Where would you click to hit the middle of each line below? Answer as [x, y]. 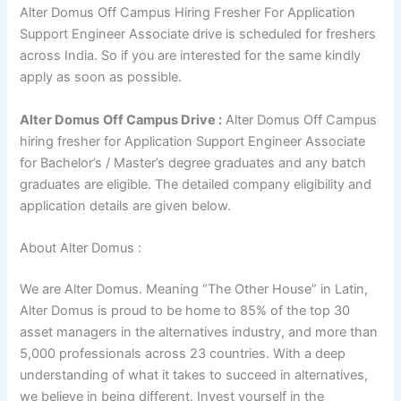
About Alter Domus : [81, 248]
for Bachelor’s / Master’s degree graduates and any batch [193, 162]
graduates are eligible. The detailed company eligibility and [196, 184]
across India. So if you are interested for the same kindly [191, 56]
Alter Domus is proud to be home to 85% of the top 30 [185, 310]
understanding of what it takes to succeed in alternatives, [194, 375]
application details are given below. [129, 205]
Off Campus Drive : [163, 119]
